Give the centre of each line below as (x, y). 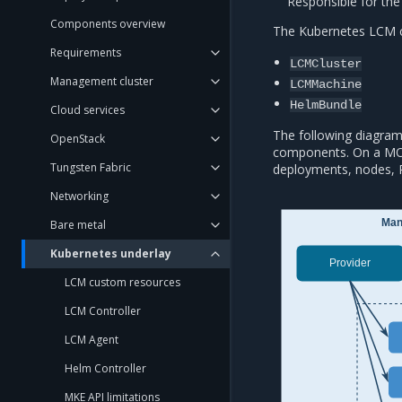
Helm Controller (105, 368)
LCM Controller (103, 311)
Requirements (86, 52)
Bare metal (78, 225)
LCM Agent (92, 340)
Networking (79, 196)
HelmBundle (326, 105)
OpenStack (78, 139)
